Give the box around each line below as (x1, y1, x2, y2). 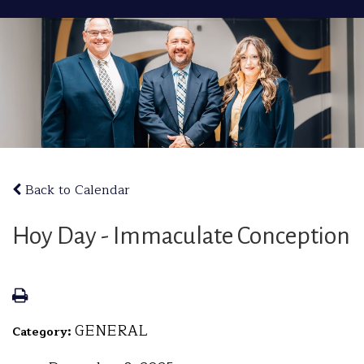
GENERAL (75, 318, 147, 343)
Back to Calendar (21, 180, 130, 201)
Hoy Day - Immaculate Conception (12, 223, 350, 249)
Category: (12, 323, 75, 341)
